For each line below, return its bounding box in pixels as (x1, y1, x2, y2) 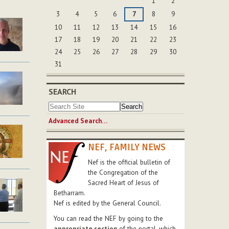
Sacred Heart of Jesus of (88, 178, 159, 188)
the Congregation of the (88, 168, 158, 177)
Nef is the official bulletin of (88, 158, 170, 167)
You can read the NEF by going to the (54, 214, 163, 223)
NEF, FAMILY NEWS (88, 142, 166, 153)
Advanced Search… (49, 117, 107, 126)
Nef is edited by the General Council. (54, 199, 161, 208)
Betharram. (54, 189, 85, 198)
